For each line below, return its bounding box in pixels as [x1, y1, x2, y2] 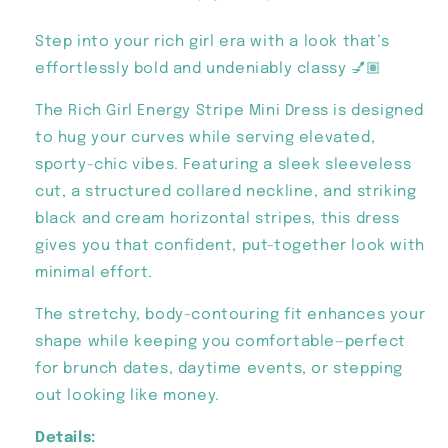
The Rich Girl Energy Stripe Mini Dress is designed [35, 102, 425, 119]
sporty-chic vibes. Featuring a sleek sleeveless [35, 156, 412, 173]
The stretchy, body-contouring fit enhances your [35, 306, 426, 323]
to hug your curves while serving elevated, [35, 129, 376, 146]
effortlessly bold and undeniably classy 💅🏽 [35, 60, 382, 77]
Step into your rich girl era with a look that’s [35, 33, 390, 50]
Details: [35, 429, 96, 446]
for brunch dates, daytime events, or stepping [35, 360, 404, 377]
